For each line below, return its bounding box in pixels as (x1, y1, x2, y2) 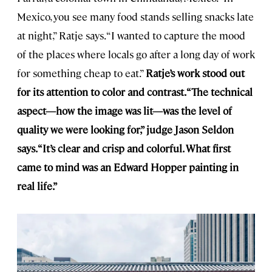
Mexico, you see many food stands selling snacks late (17, 9, 254, 23)
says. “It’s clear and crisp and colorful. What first (17, 141, 231, 155)
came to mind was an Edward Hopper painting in (17, 160, 239, 174)
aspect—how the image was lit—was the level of (17, 103, 232, 117)
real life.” (17, 178, 58, 192)
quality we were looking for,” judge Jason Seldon (17, 122, 234, 136)
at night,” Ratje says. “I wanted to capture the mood (17, 28, 245, 42)
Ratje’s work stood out (146, 66, 245, 80)
